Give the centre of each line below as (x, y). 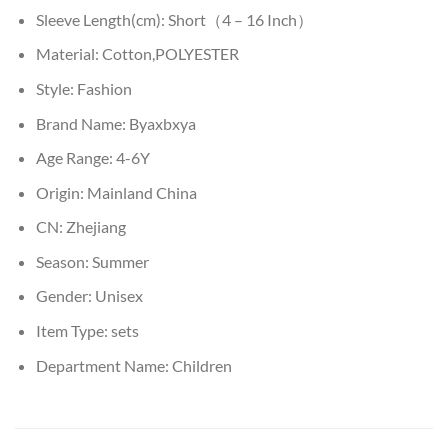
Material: (68, 54)
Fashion (104, 88)
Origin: (61, 192)
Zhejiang (95, 227)
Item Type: (73, 331)
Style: (56, 88)
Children (201, 365)
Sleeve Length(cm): (101, 19)
